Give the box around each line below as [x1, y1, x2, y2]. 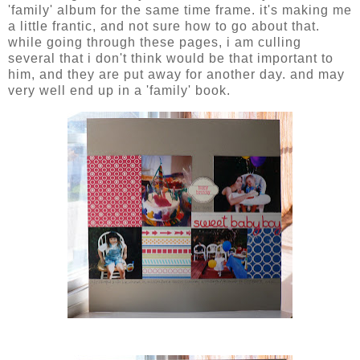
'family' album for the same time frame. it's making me [8, 3, 352, 18]
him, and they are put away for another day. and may [8, 67, 345, 82]
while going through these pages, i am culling [8, 35, 301, 50]
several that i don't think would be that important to [8, 51, 333, 66]
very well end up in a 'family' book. [8, 84, 231, 98]
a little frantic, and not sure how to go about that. [8, 19, 320, 34]
